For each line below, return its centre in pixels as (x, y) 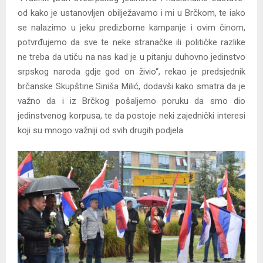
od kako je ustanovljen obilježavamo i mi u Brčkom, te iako (131, 13)
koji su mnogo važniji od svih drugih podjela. (101, 131)
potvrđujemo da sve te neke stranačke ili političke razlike (131, 43)
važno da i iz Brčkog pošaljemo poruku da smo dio (131, 101)
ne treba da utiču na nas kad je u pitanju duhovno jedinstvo (131, 57)
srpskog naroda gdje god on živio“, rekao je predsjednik (131, 72)
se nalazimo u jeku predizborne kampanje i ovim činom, (131, 28)
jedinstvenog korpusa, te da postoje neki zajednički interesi (131, 116)
